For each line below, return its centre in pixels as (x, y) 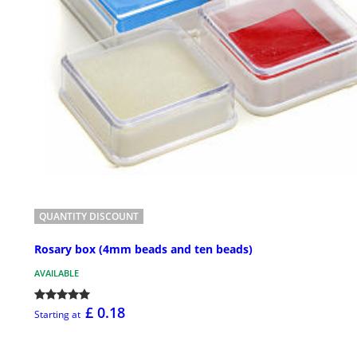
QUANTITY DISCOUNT (89, 217)
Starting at (57, 315)
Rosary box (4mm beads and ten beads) (143, 249)
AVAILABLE (57, 273)
